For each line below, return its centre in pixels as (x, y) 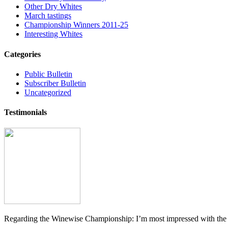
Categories (22, 54)
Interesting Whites (53, 34)
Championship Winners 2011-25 (76, 25)
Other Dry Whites (53, 7)
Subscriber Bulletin (55, 83)
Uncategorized (48, 92)
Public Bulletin (48, 74)
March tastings (48, 16)
